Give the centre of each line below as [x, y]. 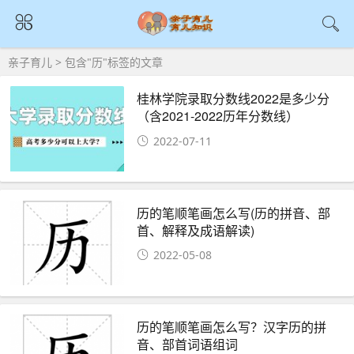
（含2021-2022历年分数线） [218, 116]
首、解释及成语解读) [196, 230]
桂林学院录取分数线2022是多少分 [233, 99]
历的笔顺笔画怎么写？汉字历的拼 [232, 327]
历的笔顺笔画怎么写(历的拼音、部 [234, 213]
